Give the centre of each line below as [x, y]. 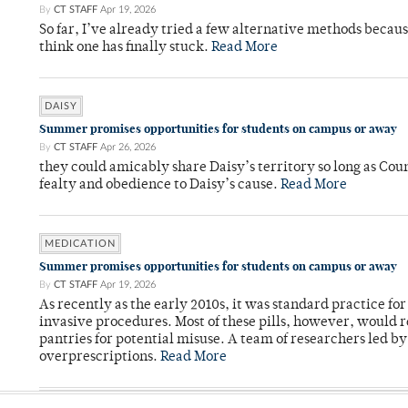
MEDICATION [80, 244]
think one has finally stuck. [125, 48]
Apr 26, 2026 [128, 148]
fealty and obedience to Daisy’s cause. [160, 186]
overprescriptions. [100, 358]
